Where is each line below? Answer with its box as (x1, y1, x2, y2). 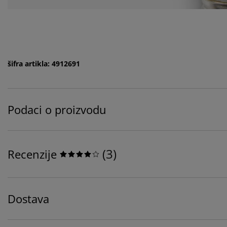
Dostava (8, 191, 49, 207)
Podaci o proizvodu (8, 102, 106, 118)
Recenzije (8, 146, 57, 162)
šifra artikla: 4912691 (8, 59, 80, 69)
